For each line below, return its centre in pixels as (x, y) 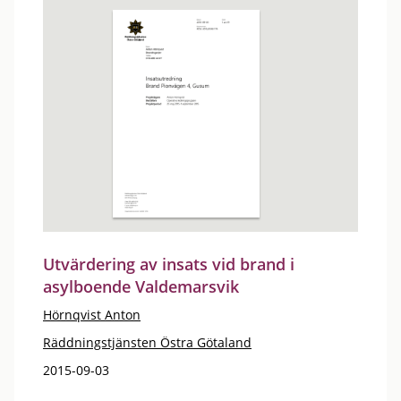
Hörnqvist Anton (92, 315)
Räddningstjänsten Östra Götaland (147, 342)
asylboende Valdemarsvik (141, 286)
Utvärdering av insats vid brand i (169, 264)
